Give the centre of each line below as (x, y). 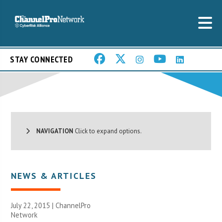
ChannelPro (73, 205)
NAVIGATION (52, 131)
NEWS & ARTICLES (54, 175)
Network (25, 215)
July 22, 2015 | (33, 205)
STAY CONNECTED (41, 59)
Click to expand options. (108, 131)
